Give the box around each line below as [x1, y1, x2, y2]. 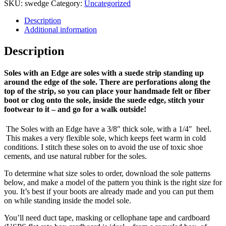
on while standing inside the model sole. [4, 196, 131, 205]
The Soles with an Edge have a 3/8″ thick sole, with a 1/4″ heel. [4, 125, 211, 134]
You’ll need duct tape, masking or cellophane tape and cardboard [4, 213, 210, 222]
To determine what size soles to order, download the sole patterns [4, 169, 210, 178]
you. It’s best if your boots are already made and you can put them [4, 187, 213, 196]
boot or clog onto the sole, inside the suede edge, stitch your [4, 96, 204, 105]
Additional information [24, 25, 97, 34]
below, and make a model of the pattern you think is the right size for [4, 178, 222, 187]
